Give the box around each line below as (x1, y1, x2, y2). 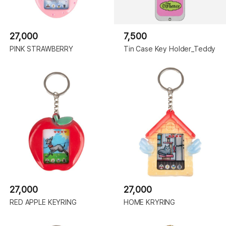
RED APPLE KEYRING (10, 197, 77, 206)
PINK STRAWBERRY (10, 44, 73, 53)
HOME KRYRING (123, 197, 176, 206)
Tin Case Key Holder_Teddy (123, 44, 216, 53)
